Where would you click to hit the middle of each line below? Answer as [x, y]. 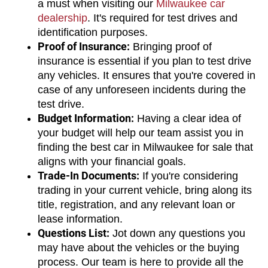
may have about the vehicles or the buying [138, 247]
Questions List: [74, 233]
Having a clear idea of [188, 118]
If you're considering [189, 176]
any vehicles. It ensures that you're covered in [147, 75]
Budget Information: [86, 118]
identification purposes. [93, 32]
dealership [63, 18]
